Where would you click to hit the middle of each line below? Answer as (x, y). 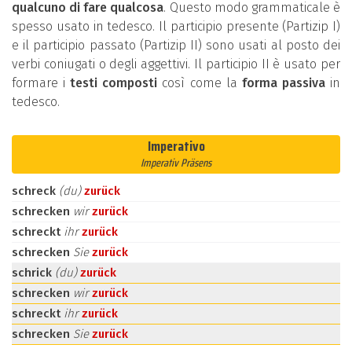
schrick (33, 273)
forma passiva (283, 83)
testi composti (114, 83)
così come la (200, 83)
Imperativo (176, 146)
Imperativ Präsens (176, 163)
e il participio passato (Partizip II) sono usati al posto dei (176, 45)
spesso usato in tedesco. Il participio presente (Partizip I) (176, 26)
